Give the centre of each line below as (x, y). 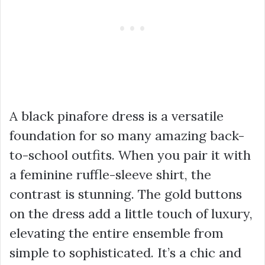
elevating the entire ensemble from (117, 233)
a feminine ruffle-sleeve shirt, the (110, 175)
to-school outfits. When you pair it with (130, 155)
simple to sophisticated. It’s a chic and (125, 253)
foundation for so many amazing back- (127, 136)
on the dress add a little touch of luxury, (131, 214)
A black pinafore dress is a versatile (117, 116)
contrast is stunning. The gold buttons (126, 194)
